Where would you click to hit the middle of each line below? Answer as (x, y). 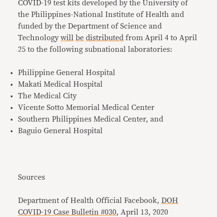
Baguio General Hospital (61, 131)
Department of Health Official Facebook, (90, 201)
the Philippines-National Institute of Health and (101, 15)
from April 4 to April (161, 38)
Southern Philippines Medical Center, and (91, 119)
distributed (105, 38)
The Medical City (47, 96)
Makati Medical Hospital (61, 85)
